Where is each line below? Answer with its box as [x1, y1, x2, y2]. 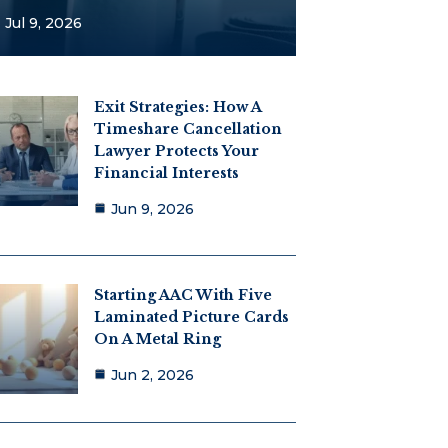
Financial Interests [93, 163, 239, 182]
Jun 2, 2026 [110, 366, 194, 385]
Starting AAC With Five [93, 286, 272, 305]
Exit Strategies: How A [93, 97, 261, 116]
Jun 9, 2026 [110, 199, 194, 218]
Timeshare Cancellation [93, 119, 282, 138]
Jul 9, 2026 [4, 13, 82, 32]
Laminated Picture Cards [93, 308, 289, 327]
